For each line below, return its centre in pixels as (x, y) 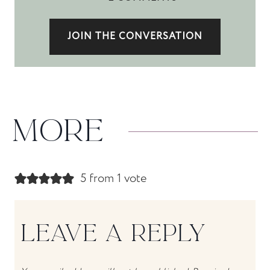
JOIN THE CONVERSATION (135, 37)
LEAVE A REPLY (113, 234)
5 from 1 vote (113, 179)
